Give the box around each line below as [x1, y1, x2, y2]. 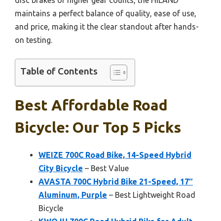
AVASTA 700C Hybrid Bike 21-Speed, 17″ [38, 177, 193, 186]
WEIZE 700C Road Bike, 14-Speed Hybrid [38, 150, 191, 159]
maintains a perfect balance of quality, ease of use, [15, 8, 196, 18]
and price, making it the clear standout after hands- [15, 22, 199, 31]
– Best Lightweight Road [107, 190, 195, 199]
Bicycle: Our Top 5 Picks [15, 118, 181, 136]
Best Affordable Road [15, 96, 168, 113]
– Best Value [83, 163, 129, 173]
